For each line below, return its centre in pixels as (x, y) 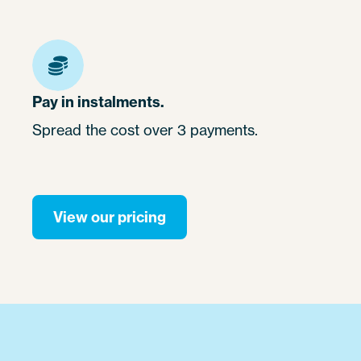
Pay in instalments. (98, 102)
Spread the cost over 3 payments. (145, 130)
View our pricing (110, 218)
